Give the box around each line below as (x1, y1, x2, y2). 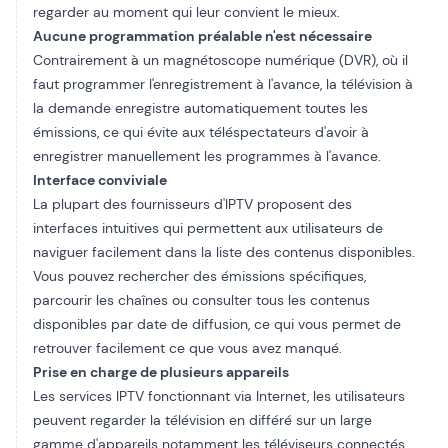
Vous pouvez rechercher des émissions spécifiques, (33, 267, 366, 285)
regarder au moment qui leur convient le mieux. (33, 3, 340, 21)
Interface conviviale (33, 171, 167, 189)
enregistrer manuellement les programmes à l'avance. (33, 147, 381, 165)
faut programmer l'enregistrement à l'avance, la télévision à (33, 75, 413, 93)
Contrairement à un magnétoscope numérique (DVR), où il (33, 51, 408, 69)
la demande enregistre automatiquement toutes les (33, 99, 368, 117)
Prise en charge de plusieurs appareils (33, 363, 289, 381)
